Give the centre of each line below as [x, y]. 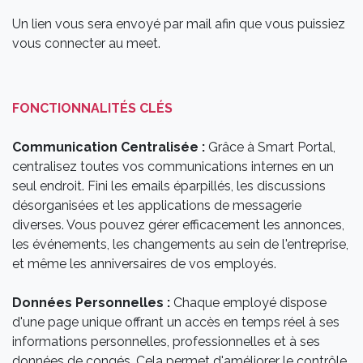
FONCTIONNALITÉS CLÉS [92, 109]
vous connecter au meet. [88, 44]
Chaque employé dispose [248, 303]
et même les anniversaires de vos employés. [144, 264]
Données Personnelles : [91, 303]
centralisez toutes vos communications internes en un [173, 167]
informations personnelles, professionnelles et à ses [166, 342]
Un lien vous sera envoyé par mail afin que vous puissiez [179, 24]
